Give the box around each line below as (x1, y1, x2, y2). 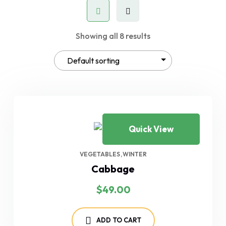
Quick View (129, 124, 174, 134)
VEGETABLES (79, 150, 120, 158)
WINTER (122, 150, 147, 158)
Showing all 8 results (76, 31, 150, 41)
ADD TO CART (96, 216, 141, 224)
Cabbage (91, 162, 135, 176)
